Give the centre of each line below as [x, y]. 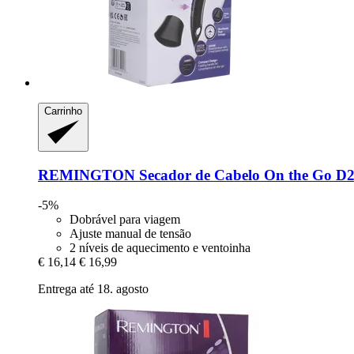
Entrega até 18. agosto [93, 289]
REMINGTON [87, 175]
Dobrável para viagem [125, 220]
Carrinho [63, 111]
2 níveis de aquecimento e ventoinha [160, 248]
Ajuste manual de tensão [130, 234]
